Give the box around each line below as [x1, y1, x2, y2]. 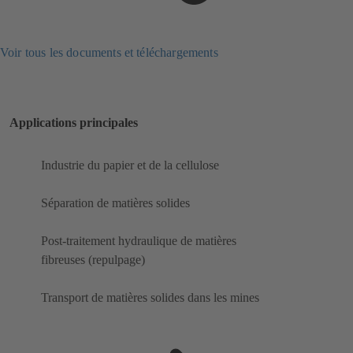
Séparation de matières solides [41, 196, 190, 210]
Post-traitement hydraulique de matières [41, 234, 236, 248]
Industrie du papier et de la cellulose [41, 158, 219, 173]
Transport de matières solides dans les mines [41, 291, 259, 305]
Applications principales [9, 116, 138, 130]
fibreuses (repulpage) [41, 253, 145, 267]
